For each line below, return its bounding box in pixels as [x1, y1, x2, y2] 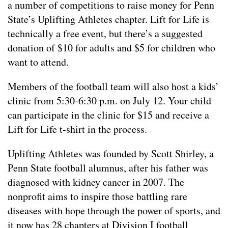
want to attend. [8, 55, 69, 69]
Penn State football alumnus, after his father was [8, 161, 208, 175]
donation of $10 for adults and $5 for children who [8, 41, 215, 55]
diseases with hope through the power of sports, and [8, 204, 220, 218]
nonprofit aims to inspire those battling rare [8, 189, 187, 204]
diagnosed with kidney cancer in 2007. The [8, 175, 184, 189]
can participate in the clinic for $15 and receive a [8, 108, 209, 122]
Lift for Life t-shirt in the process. [8, 122, 147, 136]
